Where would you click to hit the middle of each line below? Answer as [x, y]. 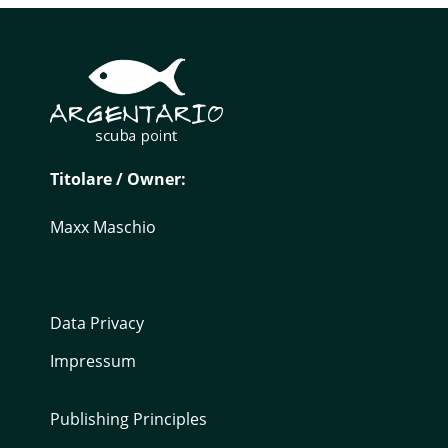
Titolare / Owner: [118, 178]
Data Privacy [97, 322]
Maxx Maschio [103, 226]
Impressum [93, 360]
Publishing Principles [128, 418]
